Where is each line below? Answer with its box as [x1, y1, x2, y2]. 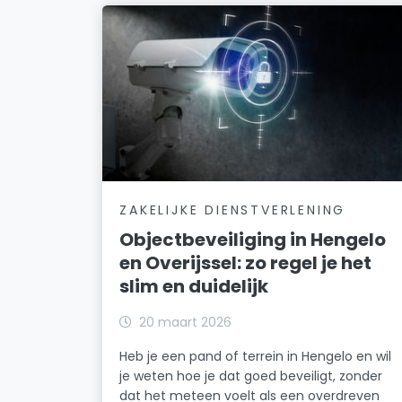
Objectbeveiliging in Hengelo [119, 226, 387, 252]
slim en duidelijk [119, 273, 269, 299]
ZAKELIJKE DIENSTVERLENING [119, 200, 346, 219]
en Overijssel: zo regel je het [119, 249, 372, 275]
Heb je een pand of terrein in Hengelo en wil [119, 346, 392, 365]
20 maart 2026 [139, 312, 232, 331]
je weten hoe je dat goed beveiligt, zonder [119, 366, 383, 385]
